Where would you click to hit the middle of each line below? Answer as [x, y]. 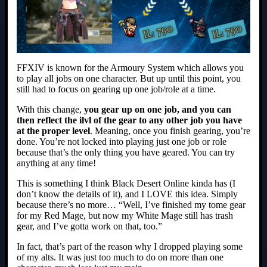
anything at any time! [56, 163]
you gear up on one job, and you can [158, 109]
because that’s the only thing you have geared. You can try [126, 152]
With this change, [50, 109]
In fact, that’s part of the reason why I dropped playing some [130, 246]
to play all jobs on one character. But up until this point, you [129, 78]
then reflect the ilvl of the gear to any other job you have [129, 120]
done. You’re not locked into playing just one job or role [122, 141]
